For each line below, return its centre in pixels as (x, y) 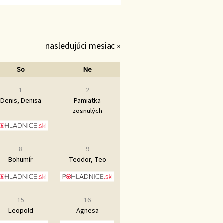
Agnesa (87, 210)
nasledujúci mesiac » (83, 46)
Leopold (21, 210)
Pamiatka (87, 100)
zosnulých (87, 111)
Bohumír (21, 159)
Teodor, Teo (87, 159)
